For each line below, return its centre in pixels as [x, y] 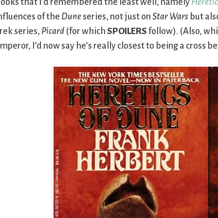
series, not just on [117, 17]
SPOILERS [127, 31]
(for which [86, 31]
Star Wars [171, 17]
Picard [53, 31]
